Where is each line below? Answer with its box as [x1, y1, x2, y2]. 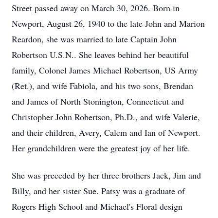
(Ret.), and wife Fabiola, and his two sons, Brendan [12, 80, 193, 91]
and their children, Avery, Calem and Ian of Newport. [12, 127, 200, 138]
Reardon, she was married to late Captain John [12, 33, 177, 45]
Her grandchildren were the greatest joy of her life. [12, 142, 190, 154]
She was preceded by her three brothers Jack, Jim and [12, 169, 201, 181]
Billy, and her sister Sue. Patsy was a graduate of [12, 185, 185, 197]
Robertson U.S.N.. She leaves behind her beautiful [12, 49, 189, 60]
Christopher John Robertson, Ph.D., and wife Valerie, [12, 111, 200, 123]
